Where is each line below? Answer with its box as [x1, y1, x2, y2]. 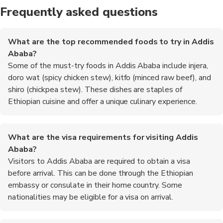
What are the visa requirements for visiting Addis [8, 131, 199, 143]
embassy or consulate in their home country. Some [8, 179, 183, 191]
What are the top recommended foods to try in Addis [8, 36, 215, 47]
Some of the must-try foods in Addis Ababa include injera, [8, 60, 209, 71]
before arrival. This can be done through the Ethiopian [8, 167, 194, 179]
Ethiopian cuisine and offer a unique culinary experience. [8, 96, 198, 107]
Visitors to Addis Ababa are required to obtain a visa [8, 155, 191, 167]
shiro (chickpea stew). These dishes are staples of [8, 84, 183, 95]
